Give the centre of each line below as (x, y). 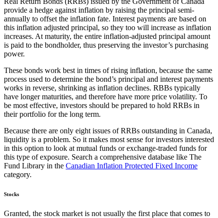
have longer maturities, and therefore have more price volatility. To (106, 97)
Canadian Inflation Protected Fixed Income (132, 166)
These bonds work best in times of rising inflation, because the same (108, 71)
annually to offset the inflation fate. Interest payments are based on (105, 19)
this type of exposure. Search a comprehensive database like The (103, 157)
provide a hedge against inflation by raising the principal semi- (99, 10)
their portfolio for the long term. (52, 114)
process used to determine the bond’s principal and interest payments (109, 79)
